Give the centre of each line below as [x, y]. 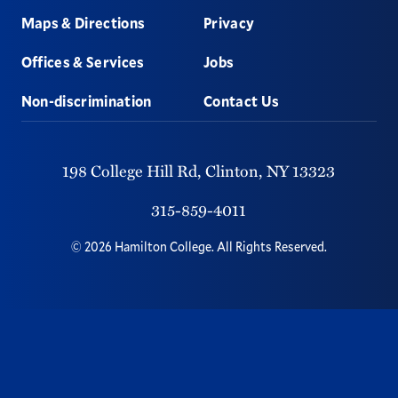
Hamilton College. [165, 247]
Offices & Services [83, 62]
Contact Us [241, 101]
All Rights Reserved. [271, 247]
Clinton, [235, 170]
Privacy [229, 23]
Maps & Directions [83, 23]
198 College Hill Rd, [132, 170]
